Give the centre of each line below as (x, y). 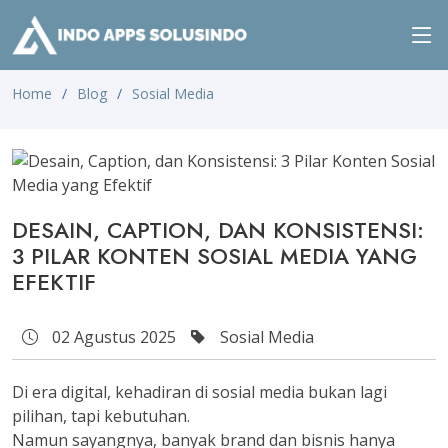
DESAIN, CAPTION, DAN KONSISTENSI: (218, 230)
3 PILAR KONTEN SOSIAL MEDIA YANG (214, 256)
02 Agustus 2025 (112, 337)
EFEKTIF (54, 282)
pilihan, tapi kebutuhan (99, 416)
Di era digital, (63, 392)
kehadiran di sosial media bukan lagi (251, 392)
